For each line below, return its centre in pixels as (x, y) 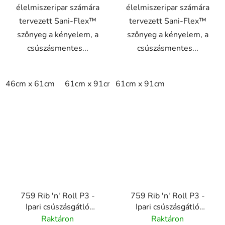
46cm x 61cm (30, 84)
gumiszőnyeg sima (58, 218)
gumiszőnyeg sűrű (159, 218)
